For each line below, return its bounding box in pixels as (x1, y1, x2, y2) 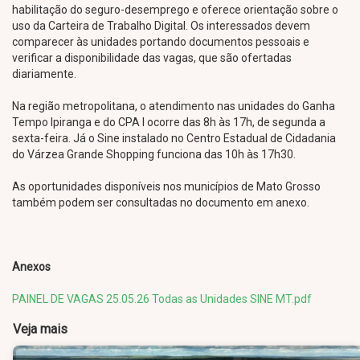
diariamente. (12, 67, 76, 80)
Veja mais (13, 321, 67, 337)
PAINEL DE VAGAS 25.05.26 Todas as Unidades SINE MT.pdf (12, 292, 312, 305)
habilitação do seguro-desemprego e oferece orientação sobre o (12, 3, 338, 16)
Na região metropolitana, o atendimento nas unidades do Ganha (12, 100, 335, 112)
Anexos (12, 260, 51, 273)
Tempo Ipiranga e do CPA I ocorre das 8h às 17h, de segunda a (12, 116, 325, 129)
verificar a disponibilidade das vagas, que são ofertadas (12, 51, 292, 64)
